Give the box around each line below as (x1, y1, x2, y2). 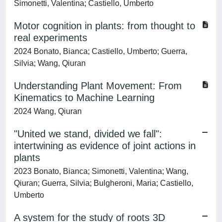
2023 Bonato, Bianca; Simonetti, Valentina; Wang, (14, 167, 188, 175)
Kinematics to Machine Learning (14, 92, 155, 103)
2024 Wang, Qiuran (14, 107, 82, 115)
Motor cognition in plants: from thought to (14, 20, 195, 31)
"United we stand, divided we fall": (14, 128, 162, 139)
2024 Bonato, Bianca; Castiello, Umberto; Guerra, (14, 47, 187, 55)
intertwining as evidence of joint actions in (14, 140, 196, 151)
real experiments (14, 32, 87, 43)
